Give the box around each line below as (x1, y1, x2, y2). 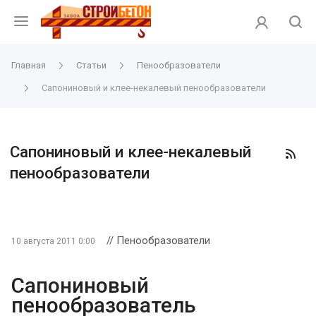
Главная (11, 60, 46, 71)
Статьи (76, 60, 107, 71)
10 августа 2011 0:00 (11, 236, 95, 246)
